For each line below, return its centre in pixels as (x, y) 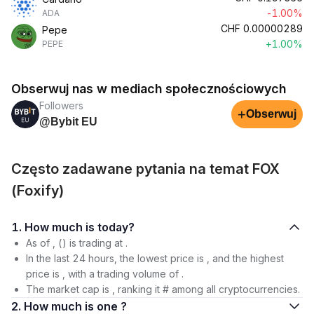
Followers (61, 105)
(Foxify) (38, 191)
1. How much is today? (116, 227)
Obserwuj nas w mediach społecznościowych (149, 89)
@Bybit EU (68, 122)
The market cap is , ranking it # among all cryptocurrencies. (163, 289)
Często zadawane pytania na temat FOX (145, 169)
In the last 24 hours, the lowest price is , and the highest (155, 258)
